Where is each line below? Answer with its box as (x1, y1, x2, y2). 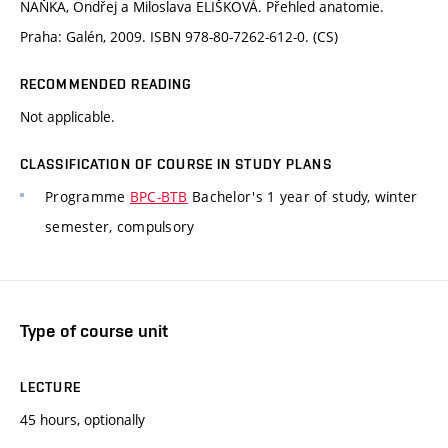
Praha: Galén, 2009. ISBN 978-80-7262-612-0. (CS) (20, 27, 338, 47)
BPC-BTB (129, 187, 188, 207)
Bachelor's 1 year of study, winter (187, 187, 418, 207)
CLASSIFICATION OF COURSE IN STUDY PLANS (20, 156, 332, 173)
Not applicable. (20, 107, 115, 127)
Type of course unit (20, 319, 168, 341)
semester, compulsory (45, 217, 195, 237)
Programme (45, 187, 130, 207)
